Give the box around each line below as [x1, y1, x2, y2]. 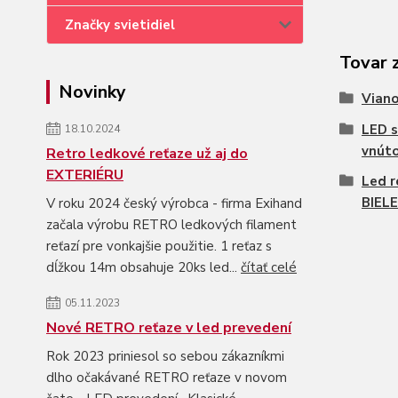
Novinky [59, 80, 126, 104]
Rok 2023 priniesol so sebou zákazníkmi [46, 347, 284, 365]
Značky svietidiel [65, 16, 175, 34]
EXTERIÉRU [46, 165, 123, 185]
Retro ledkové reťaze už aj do [46, 144, 248, 163]
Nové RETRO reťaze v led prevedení [46, 318, 291, 338]
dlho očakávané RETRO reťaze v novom [46, 369, 287, 386]
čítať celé [241, 259, 297, 276]
